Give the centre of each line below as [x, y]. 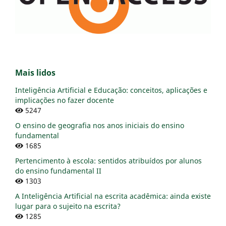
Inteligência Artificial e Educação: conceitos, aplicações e [111, 90]
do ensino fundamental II [58, 171]
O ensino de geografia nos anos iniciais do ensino [100, 126]
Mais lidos [35, 73]
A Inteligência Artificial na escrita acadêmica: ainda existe [113, 196]
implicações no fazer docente [65, 100]
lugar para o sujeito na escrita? [68, 206]
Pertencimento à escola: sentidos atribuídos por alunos [108, 161]
